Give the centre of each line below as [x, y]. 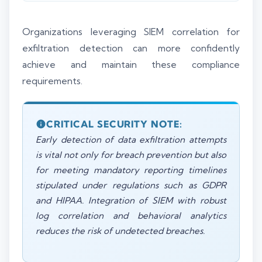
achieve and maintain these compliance [131, 64]
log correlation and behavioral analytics [131, 215]
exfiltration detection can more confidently [131, 48]
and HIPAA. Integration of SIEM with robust [131, 200]
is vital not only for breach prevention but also [131, 154]
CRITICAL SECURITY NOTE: [115, 124]
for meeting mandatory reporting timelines [131, 170]
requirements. [52, 81]
